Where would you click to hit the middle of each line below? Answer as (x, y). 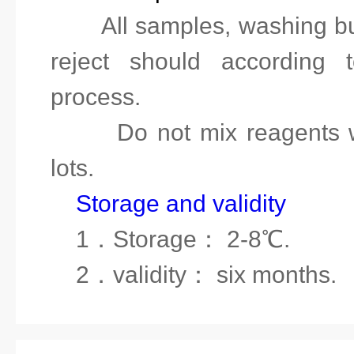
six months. (273, 275)
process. (96, 97)
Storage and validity (181, 203)
